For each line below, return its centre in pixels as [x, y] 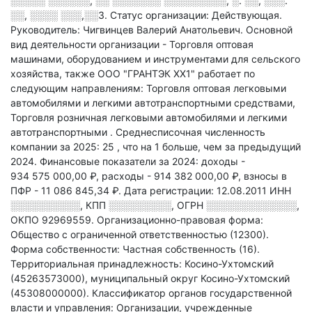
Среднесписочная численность [190, 132]
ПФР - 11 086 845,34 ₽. [67, 190]
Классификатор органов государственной [192, 293]
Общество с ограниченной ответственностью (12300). [140, 234]
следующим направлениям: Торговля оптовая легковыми [148, 88]
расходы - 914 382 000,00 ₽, [173, 176]
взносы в [265, 176]
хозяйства [35, 73]
